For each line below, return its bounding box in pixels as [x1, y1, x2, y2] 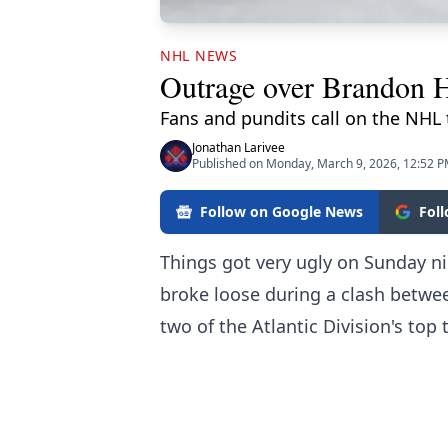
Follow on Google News [200, 202, 363, 222]
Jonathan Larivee [192, 139, 285, 157]
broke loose [160, 282, 260, 307]
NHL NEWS [160, 46, 238, 66]
